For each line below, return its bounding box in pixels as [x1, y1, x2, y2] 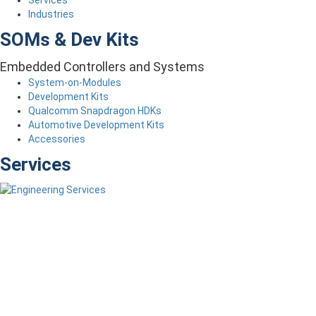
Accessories [28, 133, 85, 145]
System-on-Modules [28, 76, 121, 88]
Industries [28, 8, 74, 20]
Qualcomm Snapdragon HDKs [28, 104, 162, 116]
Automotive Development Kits [28, 119, 164, 130]
